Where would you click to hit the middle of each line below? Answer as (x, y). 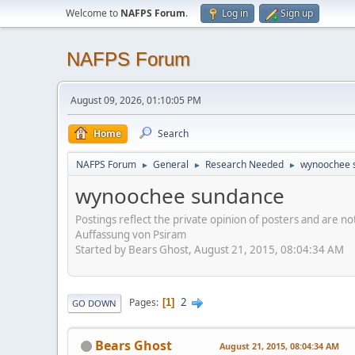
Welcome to (93, 13)
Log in (235, 13)
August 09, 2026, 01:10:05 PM (136, 100)
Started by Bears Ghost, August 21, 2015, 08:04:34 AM (210, 249)
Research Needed (244, 164)
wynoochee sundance (180, 196)
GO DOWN (94, 303)
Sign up (297, 13)
